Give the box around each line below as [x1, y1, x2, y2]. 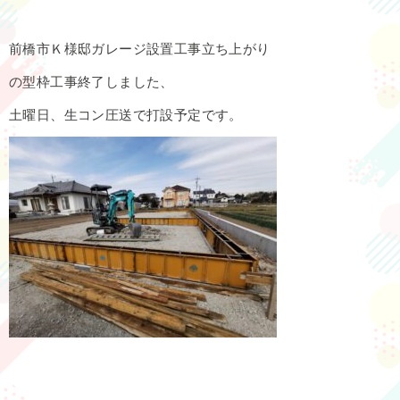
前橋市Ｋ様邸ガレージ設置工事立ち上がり [9, 40, 271, 56]
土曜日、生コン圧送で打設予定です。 [9, 106, 243, 122]
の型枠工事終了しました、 [9, 73, 174, 89]
